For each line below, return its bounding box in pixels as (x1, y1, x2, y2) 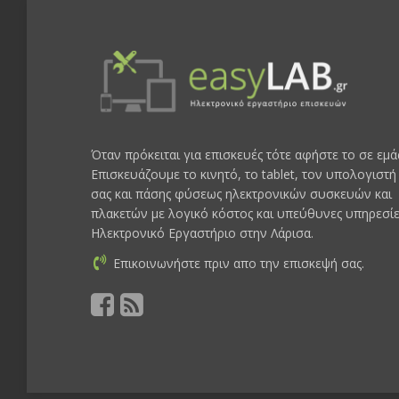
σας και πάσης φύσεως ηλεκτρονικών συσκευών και (91, 185, 392, 203)
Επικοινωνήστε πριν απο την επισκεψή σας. (113, 254, 364, 272)
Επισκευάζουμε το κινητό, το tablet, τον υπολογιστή (91, 166, 396, 183)
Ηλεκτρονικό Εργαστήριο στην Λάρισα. (91, 224, 313, 242)
